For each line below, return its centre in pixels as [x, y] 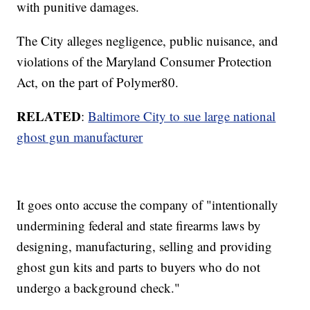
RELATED [49, 116]
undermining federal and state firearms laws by [139, 226]
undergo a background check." [99, 288]
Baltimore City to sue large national [182, 116]
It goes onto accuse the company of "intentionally [148, 205]
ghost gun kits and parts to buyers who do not [139, 267]
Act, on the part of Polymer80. [98, 82]
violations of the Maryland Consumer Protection [145, 62]
